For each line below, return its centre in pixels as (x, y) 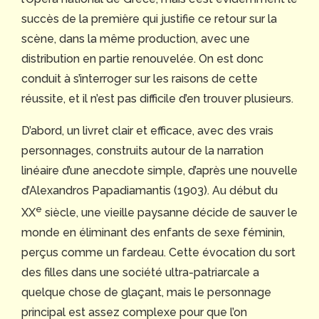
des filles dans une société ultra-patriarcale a (140, 273)
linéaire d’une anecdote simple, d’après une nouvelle (159, 170)
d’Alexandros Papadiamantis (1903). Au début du (150, 190)
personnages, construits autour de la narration (142, 150)
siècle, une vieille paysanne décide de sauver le (170, 213)
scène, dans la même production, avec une (136, 38)
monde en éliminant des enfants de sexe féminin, (153, 233)
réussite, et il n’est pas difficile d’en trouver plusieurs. (157, 98)
